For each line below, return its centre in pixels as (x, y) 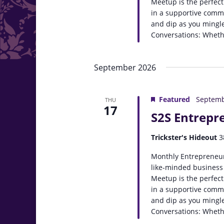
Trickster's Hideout (185, 137)
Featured (175, 99)
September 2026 (125, 67)
